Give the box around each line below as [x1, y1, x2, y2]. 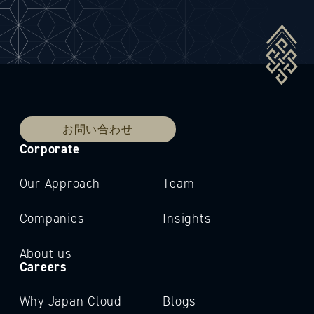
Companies [19, 210, 85, 226]
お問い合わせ [62, 122, 133, 137]
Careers [19, 257, 67, 275]
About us [19, 245, 72, 261]
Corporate [19, 139, 80, 157]
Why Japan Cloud [19, 292, 122, 309]
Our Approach [19, 175, 100, 191]
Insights [163, 210, 212, 226]
